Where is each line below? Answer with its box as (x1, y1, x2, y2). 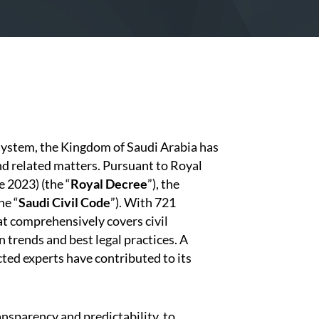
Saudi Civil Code (19, 194, 110, 210)
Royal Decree (70, 176, 147, 192)
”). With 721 (110, 194, 176, 210)
